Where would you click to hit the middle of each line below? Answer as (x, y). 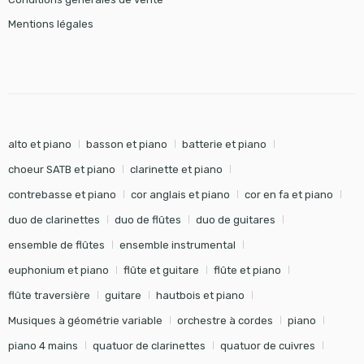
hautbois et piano (200, 295)
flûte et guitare (161, 270)
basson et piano (126, 144)
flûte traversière (49, 295)
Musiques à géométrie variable (85, 320)
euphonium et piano (58, 270)
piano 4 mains (43, 345)
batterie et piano (224, 144)
